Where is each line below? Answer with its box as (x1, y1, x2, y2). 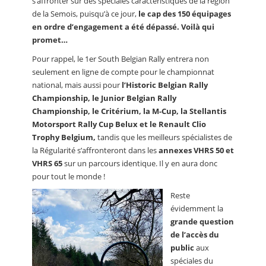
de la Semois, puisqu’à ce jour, (32, 8, 138, 20)
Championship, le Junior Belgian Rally (32, 93, 176, 104)
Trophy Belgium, (32, 132, 96, 143)
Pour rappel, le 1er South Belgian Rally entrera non (32, 53, 209, 65)
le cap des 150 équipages (138, 8, 231, 20)
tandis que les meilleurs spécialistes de (96, 132, 232, 143)
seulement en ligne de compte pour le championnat (32, 66, 214, 78)
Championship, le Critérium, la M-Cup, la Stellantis (32, 106, 226, 117)
